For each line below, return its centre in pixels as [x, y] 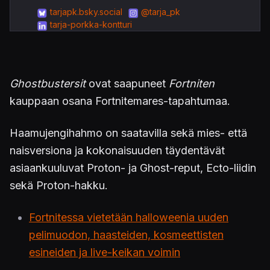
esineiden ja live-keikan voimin [105, 253]
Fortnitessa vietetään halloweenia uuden [129, 218]
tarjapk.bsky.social [86, 12]
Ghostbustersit [48, 84]
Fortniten [192, 84]
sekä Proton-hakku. [59, 186]
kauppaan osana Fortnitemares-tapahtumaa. [120, 101]
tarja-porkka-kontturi [91, 25]
